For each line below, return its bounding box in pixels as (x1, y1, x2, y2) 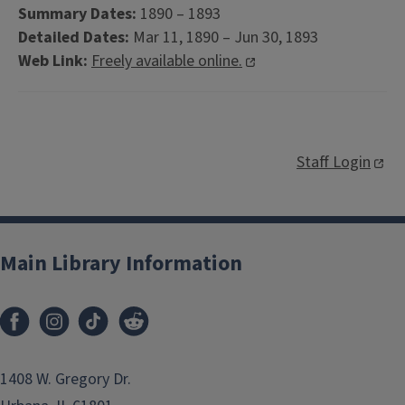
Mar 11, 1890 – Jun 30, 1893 (133, 26, 325, 49)
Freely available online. (91, 50, 242, 72)
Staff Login (297, 151, 371, 174)
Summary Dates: (18, 3, 137, 25)
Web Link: (18, 50, 88, 72)
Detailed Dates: (18, 26, 133, 49)
